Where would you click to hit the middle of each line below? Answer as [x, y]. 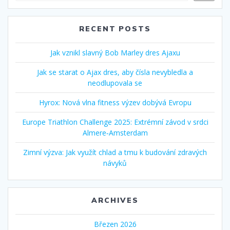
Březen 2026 [115, 224]
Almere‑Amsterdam [115, 132]
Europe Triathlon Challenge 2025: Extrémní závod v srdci [115, 122]
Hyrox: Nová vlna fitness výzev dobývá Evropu [115, 102]
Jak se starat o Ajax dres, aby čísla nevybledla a [115, 72]
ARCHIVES [115, 200]
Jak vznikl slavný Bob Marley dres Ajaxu [115, 52]
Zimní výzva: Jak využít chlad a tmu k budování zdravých [115, 152]
